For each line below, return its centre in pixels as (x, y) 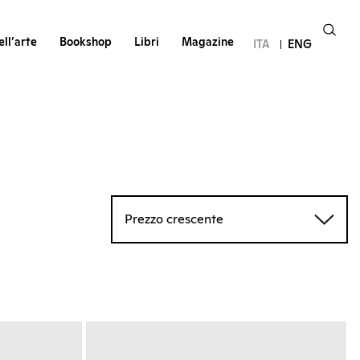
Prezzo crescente (174, 220)
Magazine (207, 43)
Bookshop (85, 43)
